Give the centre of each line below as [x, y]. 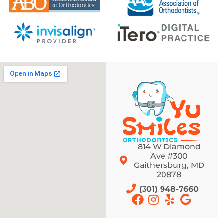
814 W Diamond [169, 147]
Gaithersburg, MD [169, 165]
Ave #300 [169, 156]
